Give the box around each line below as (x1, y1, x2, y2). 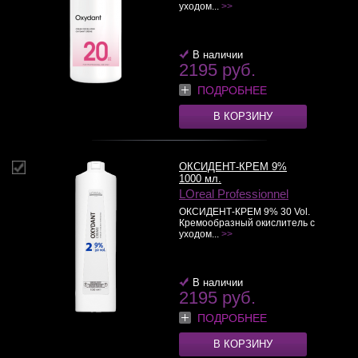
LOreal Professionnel (179, 188, 288, 201)
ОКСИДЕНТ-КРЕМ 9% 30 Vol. (179, 206, 310, 217)
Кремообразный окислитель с (179, 217, 315, 229)
